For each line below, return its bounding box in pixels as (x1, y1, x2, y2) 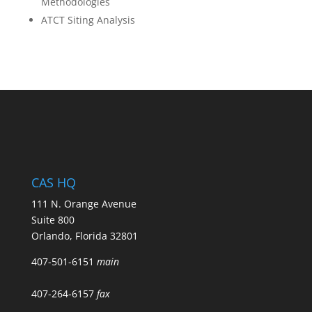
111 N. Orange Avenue (31, 197, 136, 210)
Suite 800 (31, 213, 75, 226)
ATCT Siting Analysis (40, 13, 135, 26)
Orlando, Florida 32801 (31, 229, 138, 242)
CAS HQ (31, 174, 76, 191)
